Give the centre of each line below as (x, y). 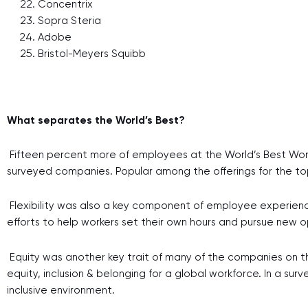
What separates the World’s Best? (97, 120)
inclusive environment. (62, 290)
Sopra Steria (69, 21)
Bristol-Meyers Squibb (92, 54)
